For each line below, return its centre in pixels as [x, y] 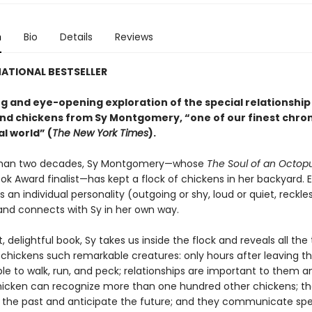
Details [76, 37]
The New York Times [100, 133]
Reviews [134, 37]
